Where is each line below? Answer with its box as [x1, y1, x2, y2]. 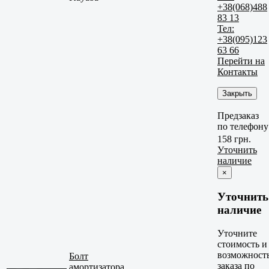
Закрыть [222, 88, 252, 98]
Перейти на [217, 55, 265, 66]
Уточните [217, 228, 257, 238]
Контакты [217, 66, 258, 77]
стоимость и [217, 238, 267, 249]
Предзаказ [217, 110, 259, 121]
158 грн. [217, 134, 251, 145]
